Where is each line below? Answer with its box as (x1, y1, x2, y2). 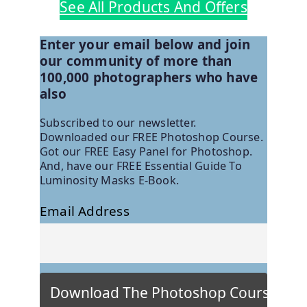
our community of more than (40, 52, 232, 71)
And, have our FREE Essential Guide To (40, 158, 242, 174)
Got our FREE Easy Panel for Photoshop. (40, 144, 252, 160)
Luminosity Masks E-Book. (40, 173, 180, 188)
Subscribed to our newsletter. (40, 115, 197, 131)
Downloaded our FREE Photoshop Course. (40, 130, 263, 145)
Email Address (40, 202, 130, 221)
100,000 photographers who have (40, 69, 258, 87)
